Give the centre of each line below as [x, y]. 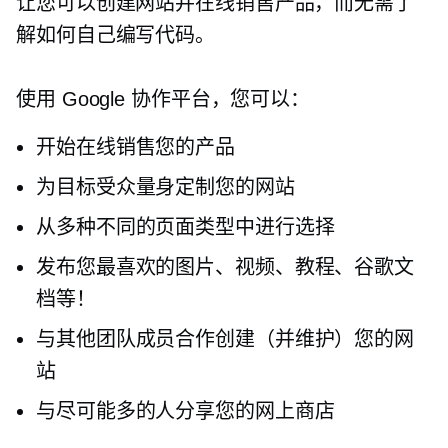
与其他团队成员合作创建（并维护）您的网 [225, 339]
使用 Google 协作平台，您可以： [163, 99]
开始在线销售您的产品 [135, 147]
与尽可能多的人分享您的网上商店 [185, 411]
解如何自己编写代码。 [115, 35]
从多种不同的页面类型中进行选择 [185, 227]
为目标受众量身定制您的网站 [165, 187]
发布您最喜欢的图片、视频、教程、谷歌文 [225, 267]
